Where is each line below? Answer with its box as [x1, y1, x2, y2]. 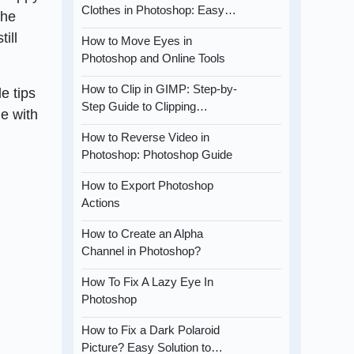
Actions [81, 196, 121, 210]
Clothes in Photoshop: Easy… [81, 3, 237, 17]
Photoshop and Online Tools [81, 51, 226, 66]
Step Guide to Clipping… [81, 100, 209, 114]
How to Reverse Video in [81, 130, 210, 145]
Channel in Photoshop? [81, 244, 201, 258]
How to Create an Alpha [81, 227, 204, 241]
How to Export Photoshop [81, 179, 214, 193]
